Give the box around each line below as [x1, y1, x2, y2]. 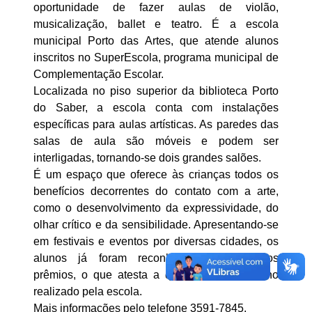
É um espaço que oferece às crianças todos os [33, 169, 279, 181]
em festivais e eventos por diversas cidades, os [33, 235, 279, 248]
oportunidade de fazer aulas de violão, [33, 1, 279, 14]
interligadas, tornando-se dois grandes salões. [33, 152, 261, 164]
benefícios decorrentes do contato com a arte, [33, 185, 279, 198]
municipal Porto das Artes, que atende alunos [33, 35, 279, 47]
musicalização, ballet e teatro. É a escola [33, 18, 279, 31]
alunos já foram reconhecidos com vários [33, 252, 279, 265]
